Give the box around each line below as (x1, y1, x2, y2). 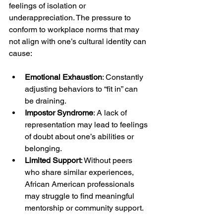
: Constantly (102, 72, 145, 82)
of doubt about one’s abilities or (25, 131, 136, 141)
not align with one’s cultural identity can (9, 36, 148, 46)
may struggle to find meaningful (25, 191, 136, 201)
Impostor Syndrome (25, 108, 93, 117)
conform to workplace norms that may (9, 24, 141, 34)
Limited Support (25, 155, 81, 165)
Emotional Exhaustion (25, 72, 102, 82)
